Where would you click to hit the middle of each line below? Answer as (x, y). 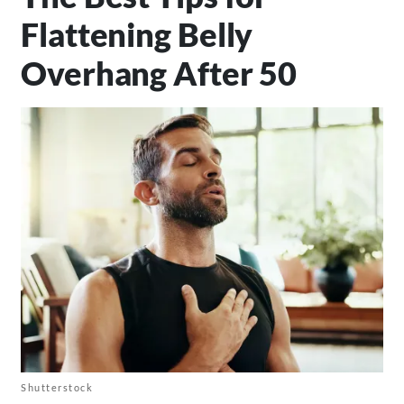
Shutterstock (57, 388)
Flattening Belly (137, 35)
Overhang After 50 (159, 73)
